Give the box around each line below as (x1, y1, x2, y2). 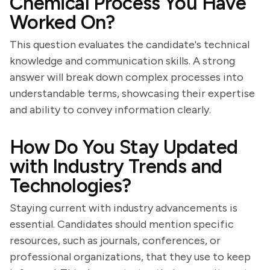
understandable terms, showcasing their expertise (10, 87, 255, 100)
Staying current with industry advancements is (10, 201, 237, 215)
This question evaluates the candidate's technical (10, 38, 250, 51)
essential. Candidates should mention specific (10, 218, 234, 231)
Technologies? (10, 174, 131, 197)
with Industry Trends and (10, 155, 222, 178)
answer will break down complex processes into (10, 71, 243, 84)
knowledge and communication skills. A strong (10, 54, 235, 67)
